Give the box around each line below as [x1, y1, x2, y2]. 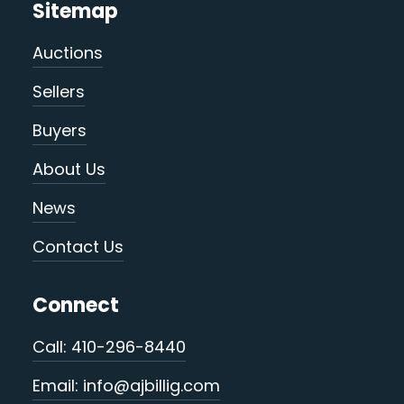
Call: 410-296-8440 [32, 335, 186, 359]
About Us [32, 158, 106, 181]
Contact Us [32, 235, 124, 259]
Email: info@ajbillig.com [32, 374, 220, 398]
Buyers [32, 119, 87, 142]
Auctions [32, 41, 103, 65]
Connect [32, 291, 119, 320]
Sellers [32, 80, 85, 104]
